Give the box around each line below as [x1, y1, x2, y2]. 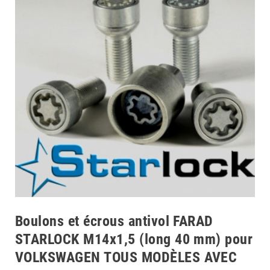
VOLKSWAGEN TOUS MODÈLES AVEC [15, 248, 237, 266]
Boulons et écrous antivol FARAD [15, 212, 213, 230]
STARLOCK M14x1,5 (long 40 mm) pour [15, 230, 253, 248]
